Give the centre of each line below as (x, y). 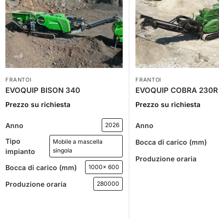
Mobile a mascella (78, 142)
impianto (21, 152)
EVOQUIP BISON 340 (43, 90)
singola (63, 151)
